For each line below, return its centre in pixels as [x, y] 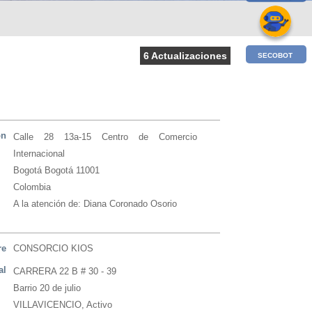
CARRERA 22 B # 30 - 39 [65, 271]
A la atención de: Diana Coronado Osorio [95, 204]
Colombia [32, 187]
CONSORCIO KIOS [54, 248]
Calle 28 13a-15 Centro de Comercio [106, 137]
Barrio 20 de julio [47, 288]
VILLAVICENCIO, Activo [63, 305]
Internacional [39, 154]
